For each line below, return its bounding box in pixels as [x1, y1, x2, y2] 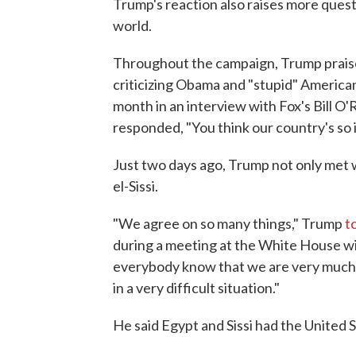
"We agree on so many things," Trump [113, 215, 345, 233]
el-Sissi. [113, 177, 158, 195]
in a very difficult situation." [113, 279, 280, 297]
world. [113, 17, 152, 35]
